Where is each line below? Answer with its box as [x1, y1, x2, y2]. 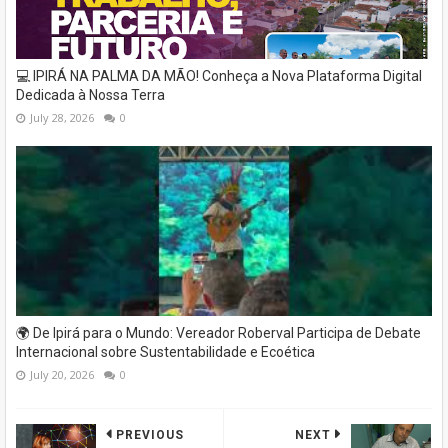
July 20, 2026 [30, 367, 94, 383]
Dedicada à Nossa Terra [16, 87, 165, 104]
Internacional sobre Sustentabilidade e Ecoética [16, 344, 315, 361]
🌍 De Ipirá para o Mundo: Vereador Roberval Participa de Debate [16, 325, 421, 342]
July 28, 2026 [30, 110, 94, 126]
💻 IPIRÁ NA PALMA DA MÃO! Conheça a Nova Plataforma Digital [16, 68, 422, 85]
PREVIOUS [116, 428, 184, 443]
